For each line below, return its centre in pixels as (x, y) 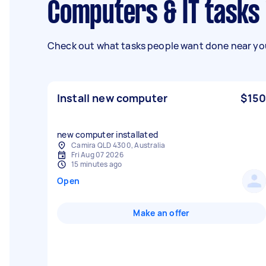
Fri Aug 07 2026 (97, 155)
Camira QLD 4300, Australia (118, 145)
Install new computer (112, 98)
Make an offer (161, 213)
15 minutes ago (97, 164)
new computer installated (107, 134)
